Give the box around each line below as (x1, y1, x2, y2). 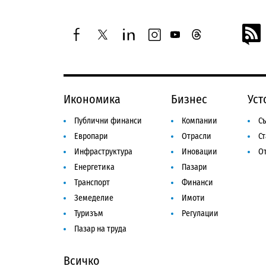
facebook (69, 33, 110, 45)
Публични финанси (74, 115, 142, 126)
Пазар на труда (74, 223, 126, 234)
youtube (169, 33, 206, 45)
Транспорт (74, 177, 110, 188)
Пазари (181, 161, 207, 172)
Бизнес (170, 91, 207, 106)
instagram (148, 33, 196, 45)
